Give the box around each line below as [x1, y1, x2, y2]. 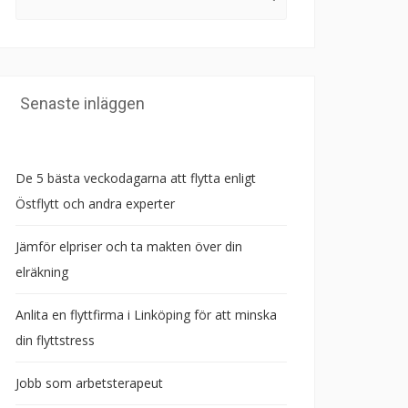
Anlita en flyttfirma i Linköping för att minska [15, 306, 277, 323]
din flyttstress [15, 331, 95, 349]
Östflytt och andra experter [15, 195, 175, 212]
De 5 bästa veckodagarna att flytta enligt [15, 169, 256, 187]
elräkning [15, 263, 68, 280]
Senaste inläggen [20, 94, 145, 113]
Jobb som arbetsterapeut [15, 374, 163, 392]
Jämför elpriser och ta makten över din [15, 238, 242, 255]
